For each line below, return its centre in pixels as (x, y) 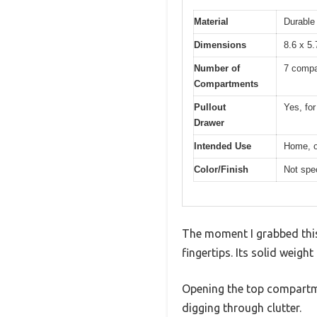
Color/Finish (221, 169)
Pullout (210, 107)
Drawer (209, 122)
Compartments (226, 83)
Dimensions (220, 45)
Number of (217, 68)
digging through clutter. (242, 308)
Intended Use (223, 146)
